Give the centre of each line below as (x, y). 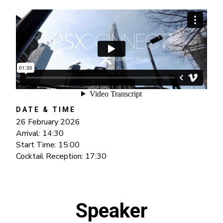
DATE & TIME (46, 110)
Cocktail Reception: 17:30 (61, 157)
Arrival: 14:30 (40, 134)
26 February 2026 (48, 122)
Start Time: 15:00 (48, 145)
